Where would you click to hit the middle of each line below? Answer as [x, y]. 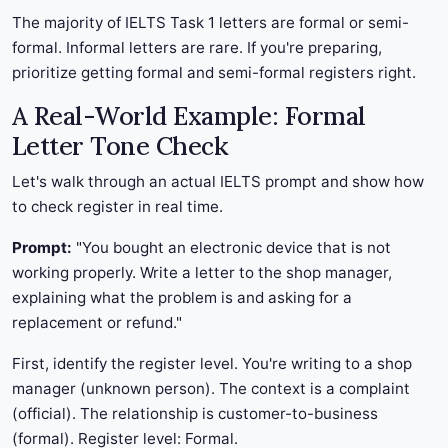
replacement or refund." [97, 323]
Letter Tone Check [120, 146]
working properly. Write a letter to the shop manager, [202, 273]
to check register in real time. [117, 207]
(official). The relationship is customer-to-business [195, 414]
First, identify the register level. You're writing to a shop [212, 364]
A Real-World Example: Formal [189, 116]
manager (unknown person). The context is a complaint [211, 389]
